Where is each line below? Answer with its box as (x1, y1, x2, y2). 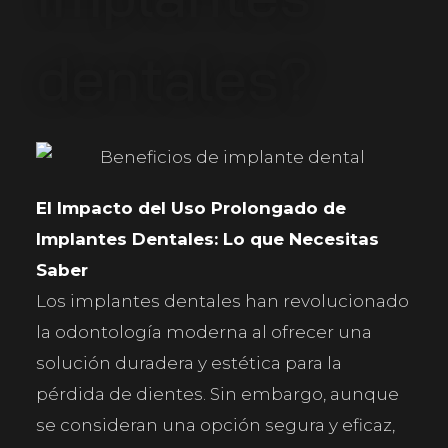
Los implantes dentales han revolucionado (36, 291, 410, 312)
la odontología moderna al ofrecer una (36, 322, 373, 343)
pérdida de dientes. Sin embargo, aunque (36, 384, 400, 405)
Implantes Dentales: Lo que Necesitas (36, 229, 380, 250)
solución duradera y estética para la (36, 353, 343, 374)
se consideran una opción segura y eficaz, (36, 415, 396, 436)
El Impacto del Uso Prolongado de (36, 198, 347, 219)
